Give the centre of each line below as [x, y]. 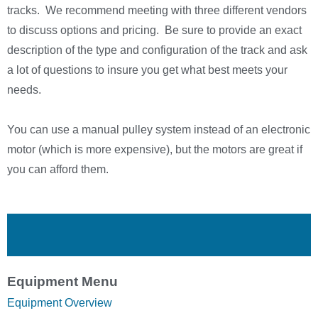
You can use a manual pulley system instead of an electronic [159, 130]
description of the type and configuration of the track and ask [157, 50]
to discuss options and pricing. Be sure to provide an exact [154, 31]
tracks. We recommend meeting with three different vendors [157, 11]
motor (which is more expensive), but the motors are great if [155, 150]
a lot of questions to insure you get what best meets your [147, 70]
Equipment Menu [62, 282]
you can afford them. [58, 170]
